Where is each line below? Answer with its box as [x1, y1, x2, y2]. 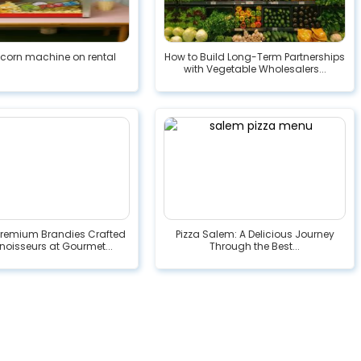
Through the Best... [210, 239, 301, 253]
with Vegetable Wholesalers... [183, 61, 326, 76]
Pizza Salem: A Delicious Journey [175, 226, 334, 241]
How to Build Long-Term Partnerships [164, 49, 346, 64]
